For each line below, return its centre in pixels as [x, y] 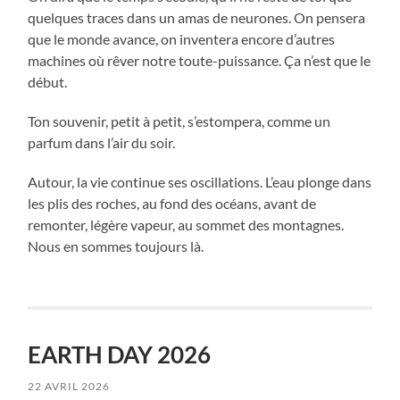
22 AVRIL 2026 [69, 387]
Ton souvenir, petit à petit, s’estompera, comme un [179, 121]
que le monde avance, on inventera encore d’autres [182, 39]
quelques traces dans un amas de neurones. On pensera [197, 18]
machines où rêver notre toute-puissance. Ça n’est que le [200, 61]
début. [48, 82]
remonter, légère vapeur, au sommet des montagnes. [186, 225]
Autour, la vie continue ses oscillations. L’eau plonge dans [200, 182]
